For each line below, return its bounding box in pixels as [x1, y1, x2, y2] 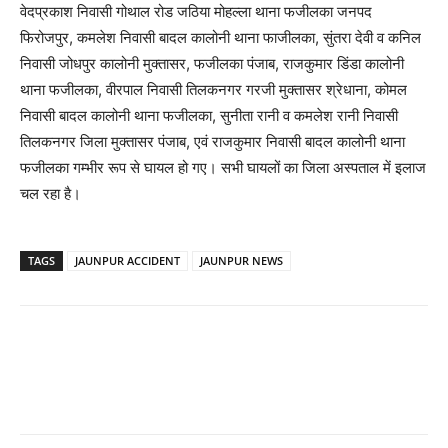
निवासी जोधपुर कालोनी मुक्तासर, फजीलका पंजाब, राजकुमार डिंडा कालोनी [20, 54, 404, 74]
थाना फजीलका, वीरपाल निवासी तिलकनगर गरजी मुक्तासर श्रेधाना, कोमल [20, 80, 407, 100]
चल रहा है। [20, 184, 81, 204]
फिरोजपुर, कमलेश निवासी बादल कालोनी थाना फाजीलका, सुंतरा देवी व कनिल [20, 28, 421, 48]
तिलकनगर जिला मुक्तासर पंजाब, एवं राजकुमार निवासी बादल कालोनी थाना [20, 132, 405, 152]
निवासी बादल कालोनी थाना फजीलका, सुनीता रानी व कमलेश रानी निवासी [20, 106, 398, 126]
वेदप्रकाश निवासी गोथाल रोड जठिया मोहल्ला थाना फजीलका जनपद [20, 2, 372, 22]
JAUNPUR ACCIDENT [75, 253, 180, 269]
